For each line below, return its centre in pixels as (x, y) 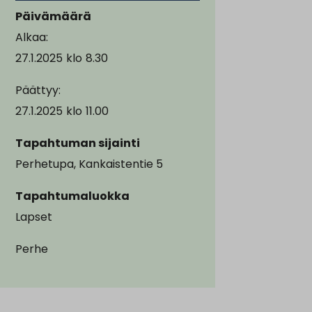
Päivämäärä (53, 16)
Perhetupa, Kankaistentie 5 (89, 164)
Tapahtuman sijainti (78, 143)
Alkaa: (32, 37)
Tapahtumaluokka (72, 196)
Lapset (34, 217)
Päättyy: (38, 90)
